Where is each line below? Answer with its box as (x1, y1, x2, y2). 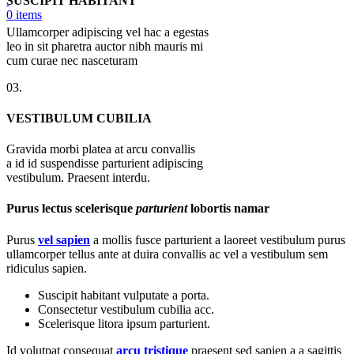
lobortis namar (187, 201, 269, 216)
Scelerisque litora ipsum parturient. (38, 316, 210, 330)
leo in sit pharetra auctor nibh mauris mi (6, 39, 203, 53)
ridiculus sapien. (6, 261, 87, 275)
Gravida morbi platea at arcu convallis (6, 142, 195, 156)
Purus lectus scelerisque (6, 201, 136, 216)
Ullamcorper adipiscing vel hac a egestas (6, 24, 209, 39)
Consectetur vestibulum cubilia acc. (38, 302, 214, 316)
